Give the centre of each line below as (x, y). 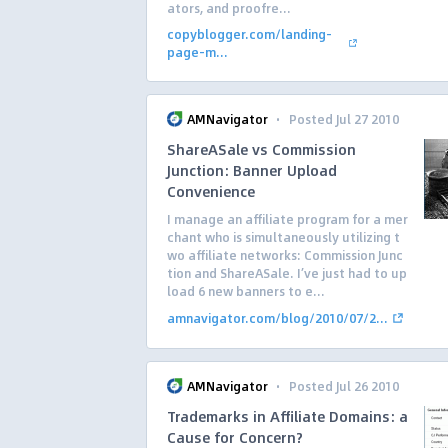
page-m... (197, 52)
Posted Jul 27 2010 (344, 119)
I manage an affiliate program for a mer (287, 219)
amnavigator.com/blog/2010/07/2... (277, 318)
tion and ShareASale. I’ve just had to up (287, 273)
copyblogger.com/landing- (249, 34)
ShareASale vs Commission (261, 149)
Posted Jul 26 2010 (344, 386)
